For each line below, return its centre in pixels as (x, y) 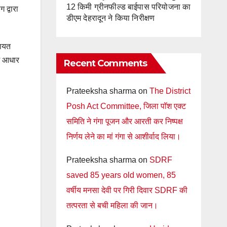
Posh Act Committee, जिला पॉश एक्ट (126, 106)
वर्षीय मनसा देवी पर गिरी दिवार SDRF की (127, 190)
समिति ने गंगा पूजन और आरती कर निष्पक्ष (124, 121)
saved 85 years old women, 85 (121, 175)
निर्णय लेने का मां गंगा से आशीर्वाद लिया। (123, 137)
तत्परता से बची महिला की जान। (112, 205)
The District (170, 91)
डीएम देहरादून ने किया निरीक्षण (110, 18)
